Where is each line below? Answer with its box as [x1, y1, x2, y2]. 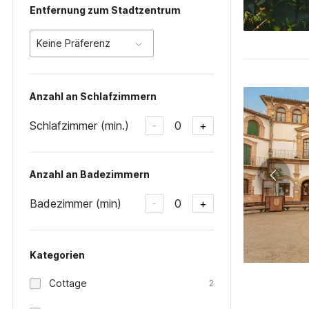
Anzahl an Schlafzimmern [30, 90, 157, 102]
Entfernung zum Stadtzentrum [30, 4, 181, 16]
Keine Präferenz [37, 37, 110, 49]
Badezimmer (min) [30, 196, 121, 210]
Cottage [49, 277, 87, 289]
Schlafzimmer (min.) [30, 118, 129, 132]
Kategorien [30, 249, 85, 261]
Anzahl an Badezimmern [30, 168, 150, 180]
